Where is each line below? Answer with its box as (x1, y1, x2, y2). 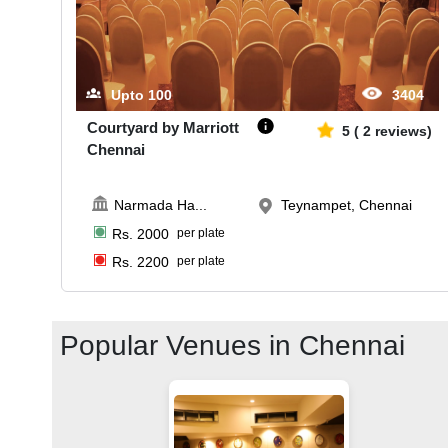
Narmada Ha (114, 197, 196, 214)
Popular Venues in (60, 330, 300, 362)
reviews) (374, 122, 432, 139)
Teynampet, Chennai (280, 197, 412, 214)
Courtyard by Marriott (86, 118, 239, 136)
